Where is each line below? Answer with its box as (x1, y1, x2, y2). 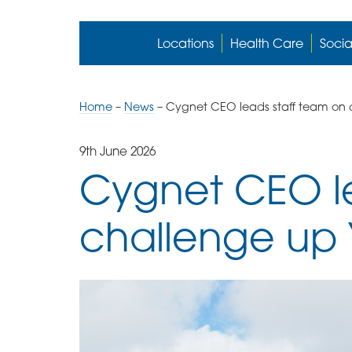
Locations (157, 35, 214, 52)
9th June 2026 (79, 143, 156, 159)
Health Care (230, 35, 304, 52)
